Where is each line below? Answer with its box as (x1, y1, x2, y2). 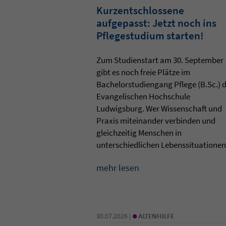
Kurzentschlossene (96, 3, 184, 17)
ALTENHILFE (138, 211, 174, 220)
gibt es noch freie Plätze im (96, 66, 190, 78)
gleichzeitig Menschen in (96, 127, 182, 138)
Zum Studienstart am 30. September (96, 54, 223, 66)
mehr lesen (96, 161, 139, 174)
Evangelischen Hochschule (96, 90, 190, 102)
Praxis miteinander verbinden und (96, 115, 215, 126)
